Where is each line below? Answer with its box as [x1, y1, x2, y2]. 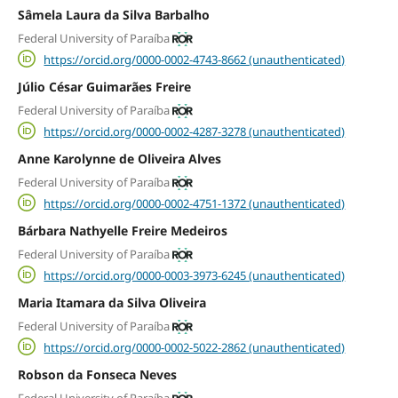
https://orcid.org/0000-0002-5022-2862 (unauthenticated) [44, 338, 346, 355]
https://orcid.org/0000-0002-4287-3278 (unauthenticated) [44, 123, 346, 139]
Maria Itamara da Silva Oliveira [17, 294, 206, 312]
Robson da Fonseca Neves [17, 366, 177, 384]
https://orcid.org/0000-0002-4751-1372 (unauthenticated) [44, 195, 346, 211]
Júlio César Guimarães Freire [17, 78, 191, 95]
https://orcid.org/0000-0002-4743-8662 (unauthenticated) [44, 51, 346, 68]
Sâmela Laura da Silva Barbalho [17, 5, 210, 23]
